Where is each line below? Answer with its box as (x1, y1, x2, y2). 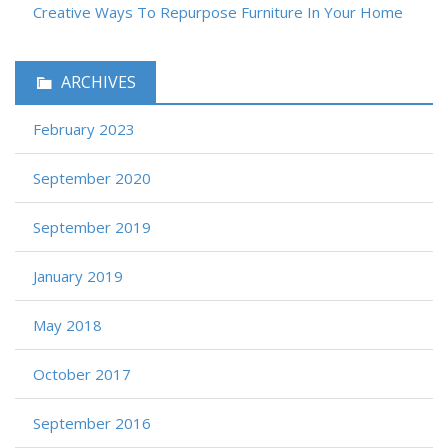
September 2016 (33, 412, 151, 433)
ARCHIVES (61, 70, 136, 93)
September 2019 (33, 216, 151, 237)
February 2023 (33, 118, 135, 139)
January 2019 (33, 265, 123, 286)
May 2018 (33, 314, 102, 335)
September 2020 (33, 167, 151, 188)
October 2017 (33, 363, 131, 384)
